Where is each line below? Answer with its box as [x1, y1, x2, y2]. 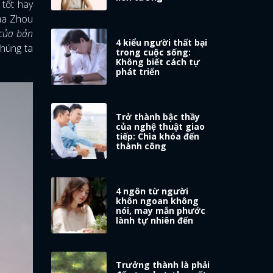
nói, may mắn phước [116, 204, 206, 216]
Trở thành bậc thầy [116, 110, 200, 122]
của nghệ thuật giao [116, 120, 205, 132]
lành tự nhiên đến [116, 214, 194, 226]
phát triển [116, 65, 160, 77]
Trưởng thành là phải [116, 259, 210, 271]
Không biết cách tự [116, 55, 200, 68]
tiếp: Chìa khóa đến [116, 130, 200, 142]
